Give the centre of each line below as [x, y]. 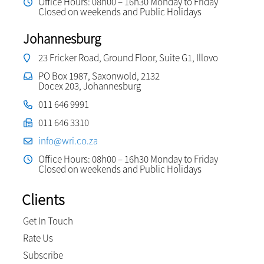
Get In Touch [48, 221]
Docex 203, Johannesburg [89, 86]
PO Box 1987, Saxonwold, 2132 [99, 76]
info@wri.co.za [68, 141]
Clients [43, 199]
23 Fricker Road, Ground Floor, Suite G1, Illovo [128, 58]
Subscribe [43, 255]
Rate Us [38, 238]
